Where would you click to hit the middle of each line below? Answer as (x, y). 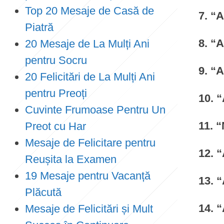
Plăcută (45, 192)
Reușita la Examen (71, 159)
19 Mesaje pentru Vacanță (88, 176)
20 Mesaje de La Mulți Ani (87, 44)
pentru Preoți (56, 93)
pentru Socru (56, 60)
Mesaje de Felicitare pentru (90, 143)
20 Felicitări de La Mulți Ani (90, 77)
